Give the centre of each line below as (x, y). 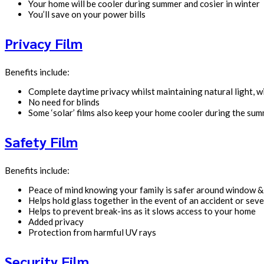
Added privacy (56, 222)
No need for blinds (64, 102)
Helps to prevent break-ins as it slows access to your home (142, 211)
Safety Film (41, 142)
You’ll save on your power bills (87, 14)
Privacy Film (44, 43)
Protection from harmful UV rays (92, 232)
